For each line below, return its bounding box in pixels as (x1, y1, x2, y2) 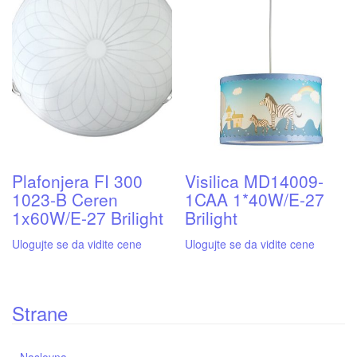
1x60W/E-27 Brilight (12, 205, 163, 229)
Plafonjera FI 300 (12, 168, 143, 193)
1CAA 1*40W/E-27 (185, 186, 325, 211)
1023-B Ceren (12, 186, 118, 211)
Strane (12, 298, 68, 327)
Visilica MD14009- (185, 168, 324, 193)
